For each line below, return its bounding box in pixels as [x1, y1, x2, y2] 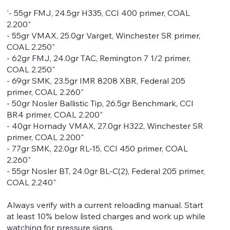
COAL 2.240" [7, 177, 56, 187]
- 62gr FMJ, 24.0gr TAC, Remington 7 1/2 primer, [7, 53, 191, 63]
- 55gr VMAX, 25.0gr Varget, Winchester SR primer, [7, 30, 201, 41]
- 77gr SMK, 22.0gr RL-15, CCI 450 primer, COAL [7, 143, 188, 154]
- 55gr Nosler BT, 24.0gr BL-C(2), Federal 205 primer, [7, 166, 205, 176]
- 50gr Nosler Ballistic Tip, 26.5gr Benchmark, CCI [7, 98, 194, 108]
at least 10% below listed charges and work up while [7, 211, 206, 221]
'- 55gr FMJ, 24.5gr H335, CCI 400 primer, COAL [7, 8, 190, 18]
